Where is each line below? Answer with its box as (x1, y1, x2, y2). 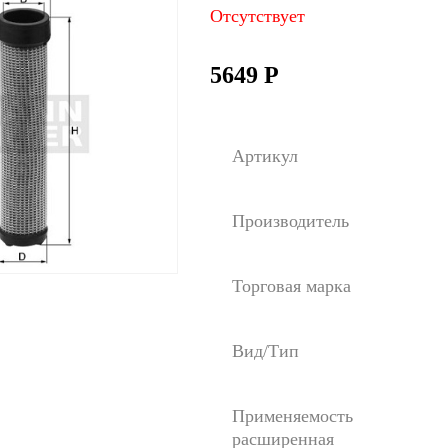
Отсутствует (210, 6, 305, 26)
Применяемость (232, 406, 353, 426)
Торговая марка (232, 276, 351, 296)
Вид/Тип (232, 341, 299, 361)
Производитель (232, 211, 349, 231)
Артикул (232, 146, 298, 166)
